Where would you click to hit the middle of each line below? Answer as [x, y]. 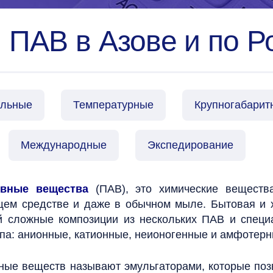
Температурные [113, 105]
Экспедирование [190, 145]
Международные [64, 145]
